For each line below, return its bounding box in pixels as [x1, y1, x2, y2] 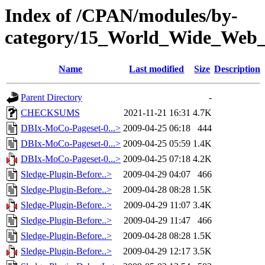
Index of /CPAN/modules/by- [5, 5, 238, 26]
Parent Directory [21, 92, 82, 103]
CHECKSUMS [21, 108, 80, 118]
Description [214, 64, 260, 75]
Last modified [129, 64, 185, 75]
